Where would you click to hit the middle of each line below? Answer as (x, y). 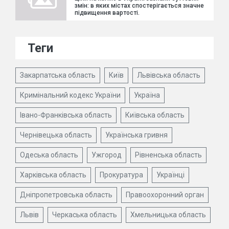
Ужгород (107, 155)
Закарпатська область (58, 75)
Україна (147, 95)
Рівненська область (168, 155)
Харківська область (53, 175)
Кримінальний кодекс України (70, 95)
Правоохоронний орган (165, 195)
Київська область (155, 115)
